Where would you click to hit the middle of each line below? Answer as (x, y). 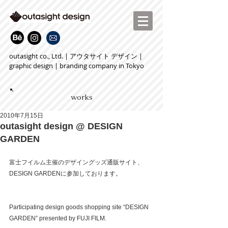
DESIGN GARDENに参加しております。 (65, 174)
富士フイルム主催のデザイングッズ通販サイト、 (76, 162)
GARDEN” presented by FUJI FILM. (59, 218)
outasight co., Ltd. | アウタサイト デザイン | (76, 56)
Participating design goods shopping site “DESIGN (80, 207)
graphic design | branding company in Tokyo (77, 66)
